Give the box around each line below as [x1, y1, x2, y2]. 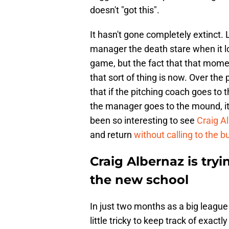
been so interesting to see [90, 115, 197, 126]
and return [90, 129, 134, 141]
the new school [90, 172, 189, 188]
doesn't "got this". [90, 5, 159, 16]
